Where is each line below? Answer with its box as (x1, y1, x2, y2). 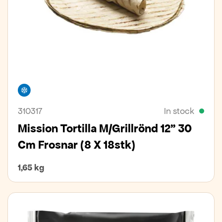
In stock (164, 106, 194, 116)
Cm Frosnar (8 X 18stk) (18, 138, 135, 152)
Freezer (31, 83, 61, 94)
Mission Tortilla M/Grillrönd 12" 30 (18, 121, 192, 136)
